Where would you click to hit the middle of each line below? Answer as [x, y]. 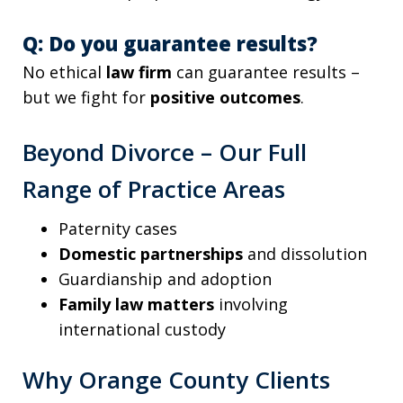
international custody [142, 330]
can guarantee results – [266, 72]
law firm [139, 72]
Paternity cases [118, 229]
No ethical [64, 72]
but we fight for [86, 98]
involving [251, 304]
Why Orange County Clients [176, 380]
